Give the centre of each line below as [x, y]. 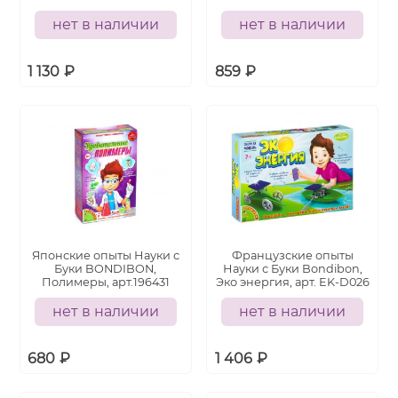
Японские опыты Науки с [105, 255]
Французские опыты [292, 255]
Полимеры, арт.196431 [105, 282]
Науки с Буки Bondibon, [292, 269]
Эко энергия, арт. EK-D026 [292, 282]
